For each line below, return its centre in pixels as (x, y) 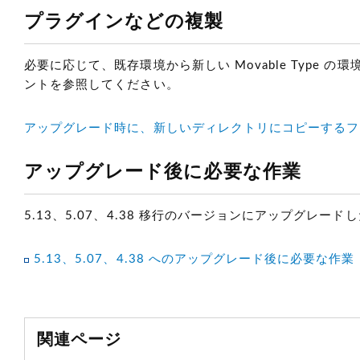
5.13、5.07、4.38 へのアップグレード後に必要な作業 (194, 259)
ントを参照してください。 (102, 85)
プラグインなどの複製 (124, 21)
